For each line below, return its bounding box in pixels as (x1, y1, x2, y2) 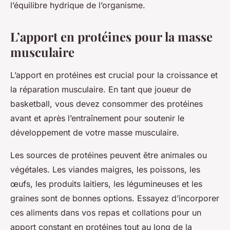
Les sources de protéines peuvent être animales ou (10, 150, 207, 161)
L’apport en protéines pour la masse (10, 28, 213, 45)
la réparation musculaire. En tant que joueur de (10, 84, 191, 95)
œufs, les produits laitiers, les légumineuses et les (10, 179, 202, 189)
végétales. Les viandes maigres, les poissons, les (10, 164, 200, 175)
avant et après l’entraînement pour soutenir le (10, 113, 184, 124)
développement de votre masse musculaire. (10, 127, 179, 138)
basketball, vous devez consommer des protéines (10, 99, 203, 109)
